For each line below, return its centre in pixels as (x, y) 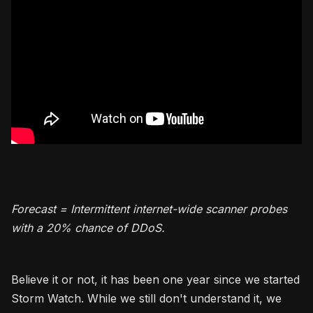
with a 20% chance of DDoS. (88, 227)
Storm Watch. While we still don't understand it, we (146, 298)
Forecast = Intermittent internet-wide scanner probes (149, 209)
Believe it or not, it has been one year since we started (155, 279)
